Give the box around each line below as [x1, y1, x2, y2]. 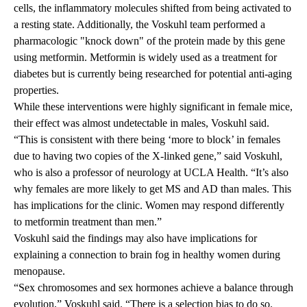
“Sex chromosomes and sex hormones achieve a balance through [14, 282, 293, 294]
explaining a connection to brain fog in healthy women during [14, 249, 280, 261]
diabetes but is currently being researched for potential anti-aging [14, 68, 292, 80]
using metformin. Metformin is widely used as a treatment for [14, 51, 277, 64]
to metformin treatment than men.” [14, 216, 162, 228]
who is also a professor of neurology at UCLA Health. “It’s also [14, 167, 288, 179]
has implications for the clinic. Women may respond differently [14, 199, 284, 212]
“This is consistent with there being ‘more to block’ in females [14, 134, 280, 146]
